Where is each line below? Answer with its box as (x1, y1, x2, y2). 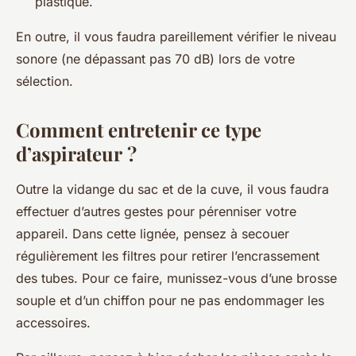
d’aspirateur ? (16, 141, 137, 167)
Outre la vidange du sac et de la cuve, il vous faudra (16, 181, 329, 198)
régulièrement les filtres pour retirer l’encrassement (16, 248, 319, 265)
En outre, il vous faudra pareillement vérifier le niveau (16, 29, 336, 45)
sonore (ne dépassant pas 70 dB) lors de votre (16, 51, 295, 68)
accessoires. (16, 315, 91, 331)
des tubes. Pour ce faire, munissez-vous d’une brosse (16, 270, 337, 287)
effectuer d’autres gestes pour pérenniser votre (16, 203, 296, 220)
